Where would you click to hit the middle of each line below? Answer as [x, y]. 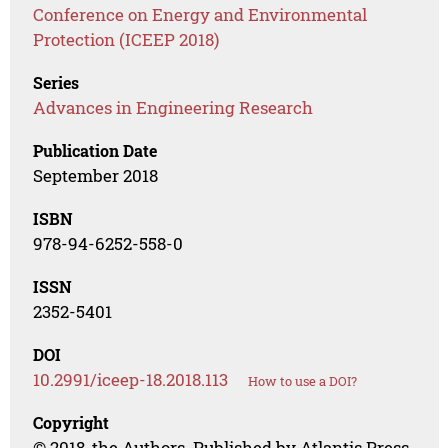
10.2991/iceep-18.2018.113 [131, 380]
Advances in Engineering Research [173, 108]
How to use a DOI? [303, 381]
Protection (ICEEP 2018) [126, 40]
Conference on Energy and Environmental [200, 15]
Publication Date [95, 151]
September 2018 [96, 176]
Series [56, 83]
